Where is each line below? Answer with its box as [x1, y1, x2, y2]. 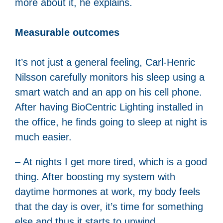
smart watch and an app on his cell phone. [15, 86, 202, 98]
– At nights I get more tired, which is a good [15, 156, 207, 167]
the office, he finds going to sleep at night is [15, 116, 207, 127]
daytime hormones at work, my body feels [15, 186, 200, 197]
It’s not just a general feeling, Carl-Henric [15, 56, 195, 68]
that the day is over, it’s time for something [15, 201, 203, 212]
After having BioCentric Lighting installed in [15, 101, 203, 112]
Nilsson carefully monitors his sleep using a [15, 71, 205, 83]
